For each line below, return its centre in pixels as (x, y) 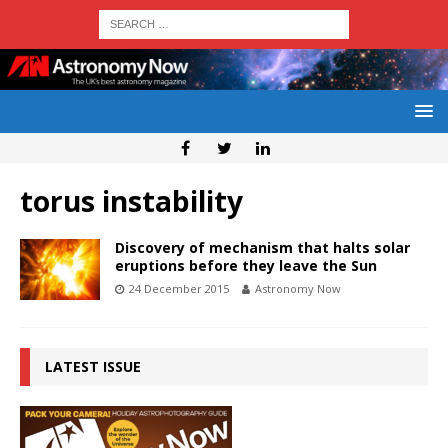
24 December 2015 (179, 289)
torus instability (131, 201)
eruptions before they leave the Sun (246, 266)
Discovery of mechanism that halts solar (262, 248)
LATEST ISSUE (93, 367)
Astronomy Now (298, 289)
